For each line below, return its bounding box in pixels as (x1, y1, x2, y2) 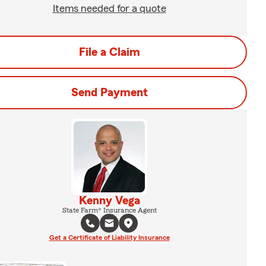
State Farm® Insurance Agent (62, 207, 157, 214)
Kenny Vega (78, 195, 140, 207)
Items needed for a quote (52, 3, 166, 14)
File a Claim (78, 46, 140, 58)
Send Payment (71, 87, 148, 99)
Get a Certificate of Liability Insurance (49, 234, 170, 241)
